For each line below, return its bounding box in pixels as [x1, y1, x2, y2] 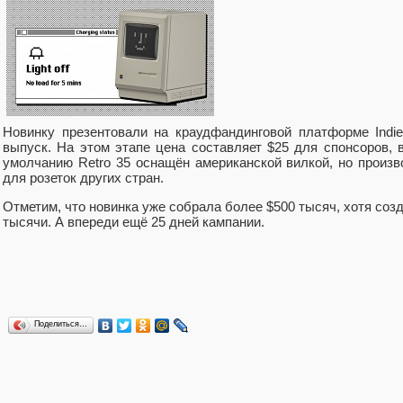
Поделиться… [34, 318, 87, 328]
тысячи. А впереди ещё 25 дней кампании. [3, 214, 264, 230]
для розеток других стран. [3, 169, 164, 185]
